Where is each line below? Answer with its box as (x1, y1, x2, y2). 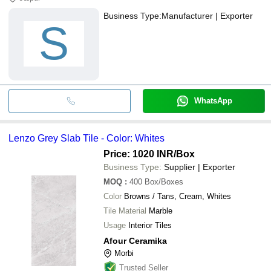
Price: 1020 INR (103, 148, 174, 159)
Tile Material (103, 206, 146, 215)
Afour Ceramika (103, 235, 167, 246)
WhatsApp (194, 96, 232, 105)
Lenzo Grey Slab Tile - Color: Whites (8, 132, 165, 143)
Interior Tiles (128, 220, 172, 230)
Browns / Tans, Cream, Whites (124, 191, 231, 201)
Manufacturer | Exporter (162, 10, 253, 21)
